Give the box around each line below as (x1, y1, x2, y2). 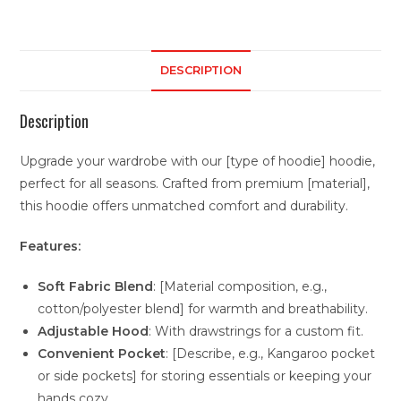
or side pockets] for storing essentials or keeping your (38, 367, 372, 384)
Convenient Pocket (38, 345, 166, 362)
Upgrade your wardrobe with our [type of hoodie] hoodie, (20, 152, 376, 169)
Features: (20, 237, 81, 254)
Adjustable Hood (38, 322, 149, 339)
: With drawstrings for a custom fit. (149, 322, 364, 339)
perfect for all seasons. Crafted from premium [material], (20, 175, 371, 192)
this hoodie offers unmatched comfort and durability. (20, 197, 349, 214)
